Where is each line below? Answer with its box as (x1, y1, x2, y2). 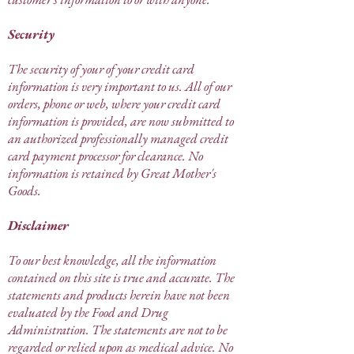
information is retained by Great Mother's (8, 164, 217, 182)
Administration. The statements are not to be (8, 320, 228, 338)
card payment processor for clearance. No (8, 146, 203, 164)
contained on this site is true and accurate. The (8, 268, 235, 286)
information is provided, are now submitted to (8, 111, 234, 130)
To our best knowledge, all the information (8, 250, 217, 269)
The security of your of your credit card (8, 59, 194, 77)
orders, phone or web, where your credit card (8, 94, 220, 112)
